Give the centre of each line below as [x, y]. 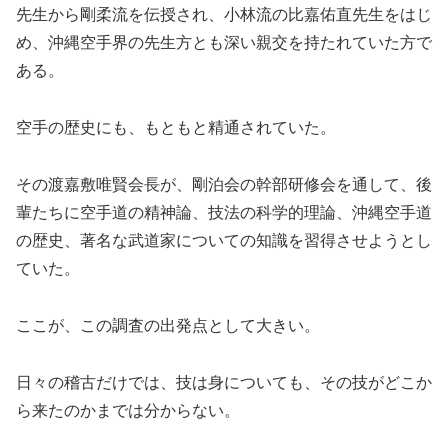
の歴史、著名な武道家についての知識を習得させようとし [224, 241]
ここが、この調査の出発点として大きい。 [168, 325]
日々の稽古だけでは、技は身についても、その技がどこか [224, 382]
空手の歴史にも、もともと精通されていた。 [176, 128]
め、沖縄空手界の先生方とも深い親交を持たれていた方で [224, 43]
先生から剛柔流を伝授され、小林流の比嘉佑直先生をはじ [224, 15]
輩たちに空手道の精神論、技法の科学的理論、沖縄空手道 [224, 213]
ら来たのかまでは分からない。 [128, 410]
